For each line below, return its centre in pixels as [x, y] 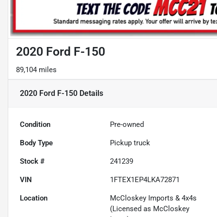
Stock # [32, 162]
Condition [35, 125]
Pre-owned [127, 125]
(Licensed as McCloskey [150, 209]
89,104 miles [36, 70]
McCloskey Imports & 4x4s [154, 198]
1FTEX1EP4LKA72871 [145, 180]
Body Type [36, 143]
